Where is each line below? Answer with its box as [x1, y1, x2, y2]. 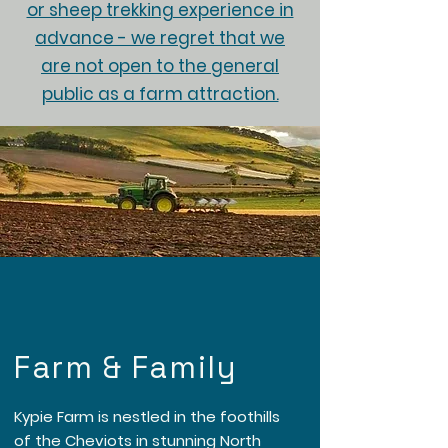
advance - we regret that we [35, 26, 285, 51]
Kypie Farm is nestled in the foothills [14, 406, 280, 428]
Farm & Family [14, 347, 238, 388]
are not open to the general [41, 54, 279, 79]
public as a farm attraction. [41, 82, 279, 107]
